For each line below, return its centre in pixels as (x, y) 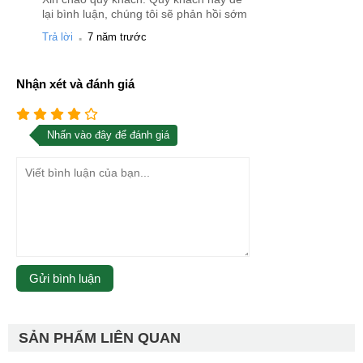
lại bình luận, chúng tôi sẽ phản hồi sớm (145, 14)
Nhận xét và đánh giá (75, 84)
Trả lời (58, 37)
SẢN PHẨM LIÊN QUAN (100, 338)
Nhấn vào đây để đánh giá (108, 135)
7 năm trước (117, 37)
